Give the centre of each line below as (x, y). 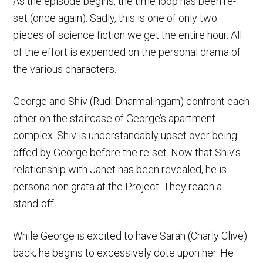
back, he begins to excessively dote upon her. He (124, 252)
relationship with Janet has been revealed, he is (120, 169)
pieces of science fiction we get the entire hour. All (128, 35)
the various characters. (65, 69)
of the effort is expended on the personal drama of (127, 52)
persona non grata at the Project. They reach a (118, 186)
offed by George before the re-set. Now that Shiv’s (127, 152)
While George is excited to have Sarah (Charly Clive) (130, 235)
